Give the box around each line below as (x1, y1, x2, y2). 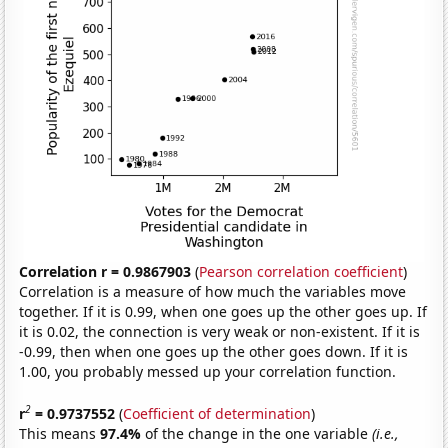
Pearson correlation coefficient (199, 262, 404, 282)
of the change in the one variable (145, 423, 373, 443)
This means (19, 423, 101, 443)
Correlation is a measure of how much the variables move (19, 282, 407, 302)
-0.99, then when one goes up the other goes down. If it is (19, 342, 409, 362)
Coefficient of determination (123, 403, 312, 423)
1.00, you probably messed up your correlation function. (19, 362, 397, 382)
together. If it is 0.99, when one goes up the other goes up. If (19, 302, 428, 322)
